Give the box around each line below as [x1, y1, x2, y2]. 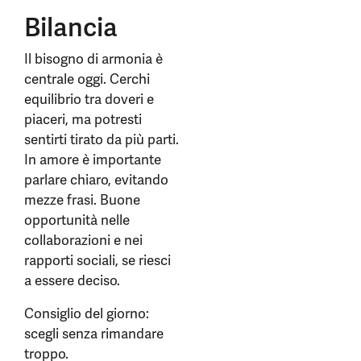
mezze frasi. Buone [24, 191, 140, 209]
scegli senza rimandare [24, 325, 164, 342]
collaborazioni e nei [24, 231, 143, 249]
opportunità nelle [24, 211, 130, 229]
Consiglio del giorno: [24, 305, 149, 322]
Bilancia [24, 10, 118, 44]
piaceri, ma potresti [24, 110, 142, 128]
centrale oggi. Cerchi [24, 70, 150, 88]
